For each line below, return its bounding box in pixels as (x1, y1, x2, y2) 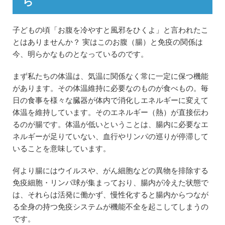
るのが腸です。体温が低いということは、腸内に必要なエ (13, 120, 208, 129)
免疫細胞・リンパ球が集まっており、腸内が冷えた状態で (13, 178, 208, 187)
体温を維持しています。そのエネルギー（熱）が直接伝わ (13, 108, 208, 117)
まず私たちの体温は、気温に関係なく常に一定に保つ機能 (13, 72, 208, 80)
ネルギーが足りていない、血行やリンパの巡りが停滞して (13, 132, 208, 141)
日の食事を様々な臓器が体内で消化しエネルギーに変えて (13, 96, 208, 104)
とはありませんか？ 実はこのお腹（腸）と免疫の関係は (13, 38, 203, 46)
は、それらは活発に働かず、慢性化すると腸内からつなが (13, 190, 208, 199)
